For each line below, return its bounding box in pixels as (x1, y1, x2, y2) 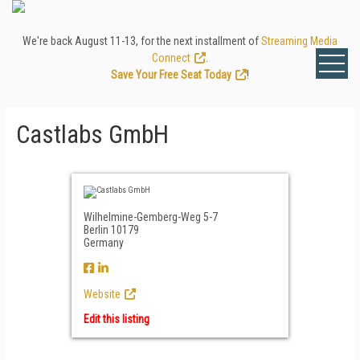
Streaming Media (261, 35, 337, 47)
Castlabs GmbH (16, 120, 169, 149)
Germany (84, 236, 124, 249)
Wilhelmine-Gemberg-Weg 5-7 (84, 211, 218, 223)
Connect (152, 51, 190, 64)
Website (84, 288, 121, 301)
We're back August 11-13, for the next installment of (22, 35, 261, 47)
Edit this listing (84, 313, 149, 325)
